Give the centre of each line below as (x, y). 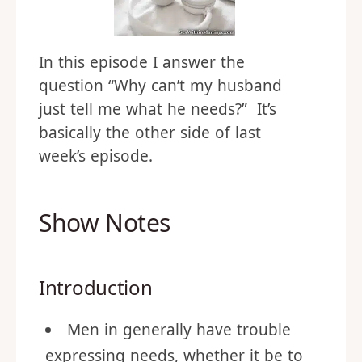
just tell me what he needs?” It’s (158, 153)
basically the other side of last (150, 176)
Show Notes (105, 266)
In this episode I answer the (142, 106)
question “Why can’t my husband (160, 129)
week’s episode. (96, 200)
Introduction (96, 331)
